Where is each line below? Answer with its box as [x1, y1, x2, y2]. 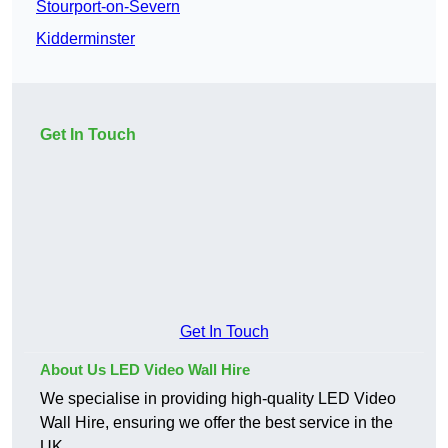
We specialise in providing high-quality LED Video [40, 390, 396, 408]
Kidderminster [36, 30, 135, 48]
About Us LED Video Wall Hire [40, 361, 250, 379]
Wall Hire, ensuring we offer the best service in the [40, 414, 393, 432]
